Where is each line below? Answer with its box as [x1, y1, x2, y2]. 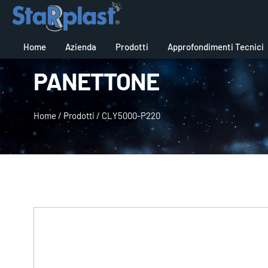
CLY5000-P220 [102, 110, 160, 121]
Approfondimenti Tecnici [167, 41, 264, 52]
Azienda [65, 41, 96, 52]
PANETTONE [33, 66, 159, 95]
